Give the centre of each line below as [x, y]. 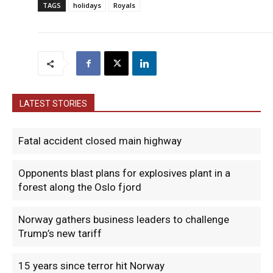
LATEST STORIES [53, 104]
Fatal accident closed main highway [100, 141]
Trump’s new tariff [60, 234]
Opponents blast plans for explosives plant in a [124, 173]
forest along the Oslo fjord [80, 187]
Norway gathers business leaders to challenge [124, 220]
